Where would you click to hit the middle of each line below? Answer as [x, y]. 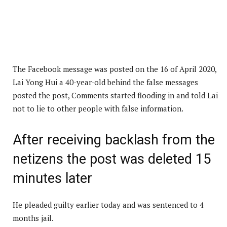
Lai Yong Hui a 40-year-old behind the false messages [105, 82]
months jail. [33, 218]
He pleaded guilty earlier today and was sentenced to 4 [108, 205]
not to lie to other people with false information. [98, 109]
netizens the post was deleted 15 [112, 159]
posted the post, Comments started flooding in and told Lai [115, 96]
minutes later [52, 179]
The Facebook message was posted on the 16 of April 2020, [115, 69]
